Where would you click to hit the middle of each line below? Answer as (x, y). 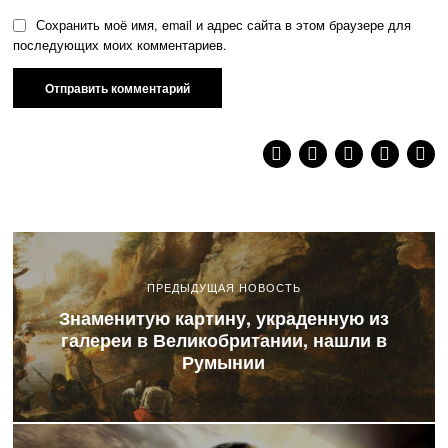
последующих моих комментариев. (120, 45)
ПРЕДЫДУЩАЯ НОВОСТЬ (223, 287)
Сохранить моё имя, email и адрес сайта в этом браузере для (224, 25)
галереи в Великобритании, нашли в (223, 339)
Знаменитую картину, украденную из (223, 317)
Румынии (224, 361)
